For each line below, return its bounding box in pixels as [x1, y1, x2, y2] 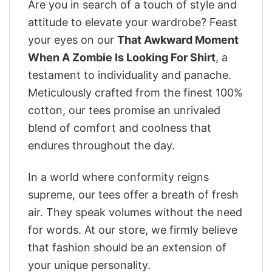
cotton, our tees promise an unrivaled [28, 103, 220, 117]
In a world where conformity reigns [28, 170, 209, 183]
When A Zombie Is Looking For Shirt [28, 50, 216, 64]
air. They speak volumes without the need [28, 205, 242, 219]
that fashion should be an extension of [28, 240, 226, 254]
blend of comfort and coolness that [28, 121, 211, 134]
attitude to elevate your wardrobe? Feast [28, 15, 237, 29]
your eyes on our [28, 33, 117, 46]
